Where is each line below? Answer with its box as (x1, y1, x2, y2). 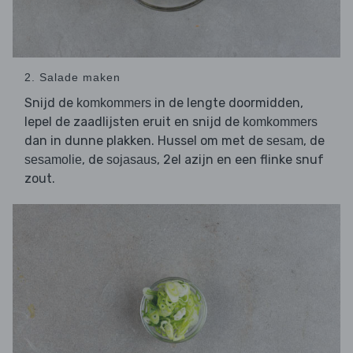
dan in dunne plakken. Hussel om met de (24, 133, 266, 149)
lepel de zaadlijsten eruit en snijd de (24, 114, 243, 130)
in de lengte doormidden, (151, 95, 303, 111)
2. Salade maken (24, 71, 121, 84)
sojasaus (106, 153, 157, 167)
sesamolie (24, 153, 82, 167)
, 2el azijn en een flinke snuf (157, 152, 324, 168)
